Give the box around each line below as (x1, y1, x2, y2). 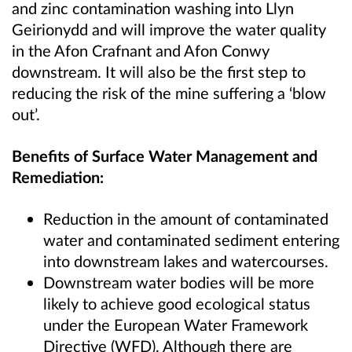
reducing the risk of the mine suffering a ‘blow (12, 83, 326, 103)
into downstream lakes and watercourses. (43, 251, 328, 271)
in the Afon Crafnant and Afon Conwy (12, 41, 269, 60)
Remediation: (12, 167, 104, 187)
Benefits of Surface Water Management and (12, 146, 317, 166)
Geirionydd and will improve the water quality (12, 20, 326, 39)
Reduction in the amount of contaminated (43, 209, 328, 229)
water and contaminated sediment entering (43, 230, 339, 250)
